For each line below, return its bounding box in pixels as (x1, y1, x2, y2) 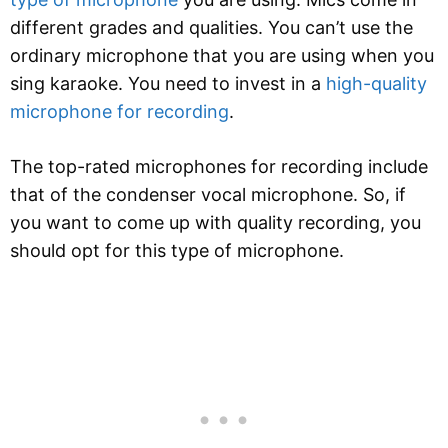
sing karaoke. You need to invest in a (10, 72, 326, 94)
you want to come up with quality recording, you (10, 211, 421, 233)
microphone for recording (10, 100, 229, 122)
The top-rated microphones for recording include (10, 155, 428, 177)
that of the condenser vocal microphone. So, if (10, 183, 406, 205)
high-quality (326, 72, 427, 94)
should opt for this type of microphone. (10, 239, 344, 261)
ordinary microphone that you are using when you (10, 44, 434, 66)
